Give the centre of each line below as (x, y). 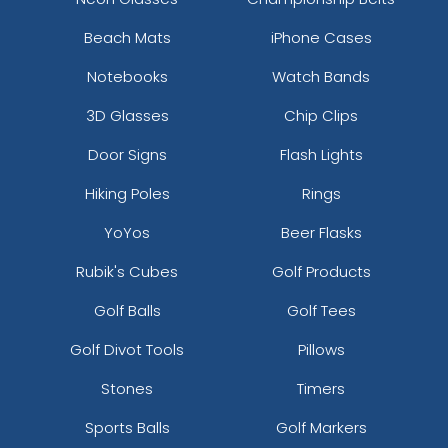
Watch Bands (321, 76)
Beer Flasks (321, 232)
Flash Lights (321, 154)
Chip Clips (321, 115)
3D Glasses (127, 115)
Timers (321, 388)
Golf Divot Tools (127, 349)
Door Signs (127, 154)
